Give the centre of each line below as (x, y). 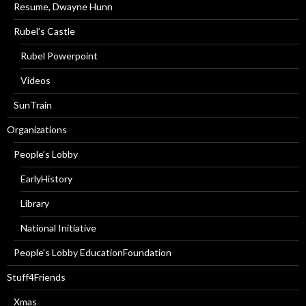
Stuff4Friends (36, 277)
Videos (36, 80)
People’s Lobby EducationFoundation (93, 252)
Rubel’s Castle (44, 31)
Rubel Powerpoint (59, 55)
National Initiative (58, 227)
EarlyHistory (46, 178)
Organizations (37, 129)
